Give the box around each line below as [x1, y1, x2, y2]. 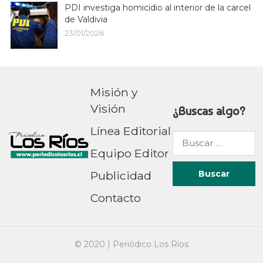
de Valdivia [64, 14, 107, 25]
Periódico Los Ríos [113, 238, 188, 249]
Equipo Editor [90, 146, 169, 160]
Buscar [172, 133, 204, 144]
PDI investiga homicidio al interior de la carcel [64, 2, 251, 13]
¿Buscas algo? [173, 104, 246, 119]
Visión [90, 101, 126, 116]
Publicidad [90, 168, 151, 183]
